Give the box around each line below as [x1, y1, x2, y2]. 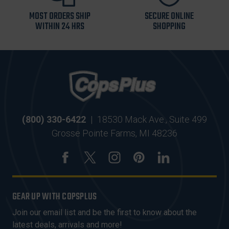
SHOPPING [153, 19, 186, 35]
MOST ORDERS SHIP [29, 9, 90, 25]
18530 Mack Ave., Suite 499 [97, 114, 207, 125]
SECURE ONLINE [145, 9, 194, 25]
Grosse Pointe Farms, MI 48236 [52, 128, 177, 139]
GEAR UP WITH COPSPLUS [12, 190, 97, 205]
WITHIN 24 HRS [35, 19, 84, 35]
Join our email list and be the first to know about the [12, 208, 197, 218]
